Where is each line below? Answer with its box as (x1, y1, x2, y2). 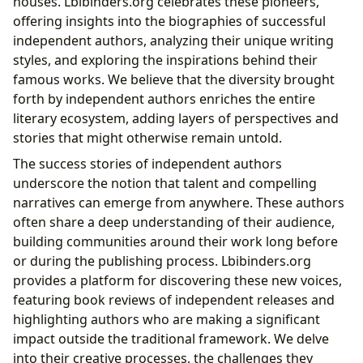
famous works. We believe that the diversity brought (13, 70, 335, 88)
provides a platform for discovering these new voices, (13, 271, 342, 289)
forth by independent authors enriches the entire (13, 89, 315, 108)
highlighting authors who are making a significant (13, 310, 320, 328)
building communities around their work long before (13, 232, 338, 250)
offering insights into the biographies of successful (13, 11, 326, 30)
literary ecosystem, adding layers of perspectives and (13, 109, 339, 127)
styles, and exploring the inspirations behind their (13, 50, 318, 69)
